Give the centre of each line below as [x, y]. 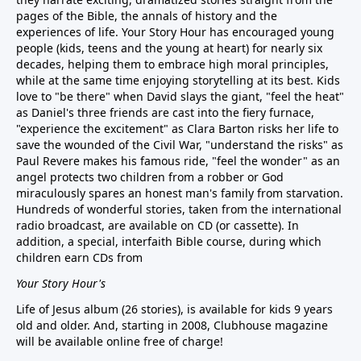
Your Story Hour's [61, 283]
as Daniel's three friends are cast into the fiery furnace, [165, 112]
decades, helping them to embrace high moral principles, [172, 64]
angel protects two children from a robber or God [150, 176]
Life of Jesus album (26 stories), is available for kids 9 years [174, 309]
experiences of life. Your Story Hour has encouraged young [175, 31]
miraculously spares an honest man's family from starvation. [180, 193]
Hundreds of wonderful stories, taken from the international [179, 209]
